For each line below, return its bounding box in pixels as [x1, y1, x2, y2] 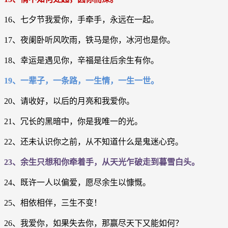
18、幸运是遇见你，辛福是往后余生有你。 [4, 55, 159, 65]
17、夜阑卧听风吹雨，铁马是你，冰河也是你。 [4, 35, 175, 44]
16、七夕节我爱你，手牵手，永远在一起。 [4, 15, 159, 24]
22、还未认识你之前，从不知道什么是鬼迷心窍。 [4, 137, 183, 146]
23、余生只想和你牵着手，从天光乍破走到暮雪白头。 [4, 157, 199, 166]
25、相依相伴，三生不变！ [4, 198, 102, 207]
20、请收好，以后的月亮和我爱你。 [4, 96, 134, 105]
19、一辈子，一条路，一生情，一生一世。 [4, 76, 159, 85]
